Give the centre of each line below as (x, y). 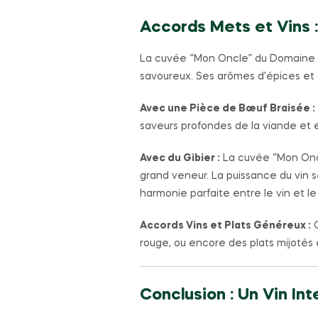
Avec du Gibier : (180, 158)
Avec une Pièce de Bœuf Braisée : (227, 109)
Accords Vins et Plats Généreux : (225, 225)
